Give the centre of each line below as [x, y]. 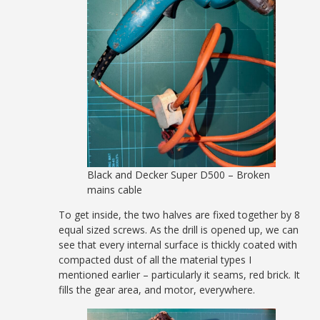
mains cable [115, 189]
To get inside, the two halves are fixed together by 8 [180, 214]
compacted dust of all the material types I [155, 259]
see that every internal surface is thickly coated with [178, 244]
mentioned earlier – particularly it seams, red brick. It [180, 274]
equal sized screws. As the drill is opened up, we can [179, 229]
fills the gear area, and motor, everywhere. [157, 289]
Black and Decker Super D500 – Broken [179, 174]
